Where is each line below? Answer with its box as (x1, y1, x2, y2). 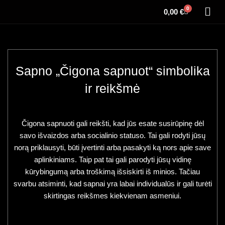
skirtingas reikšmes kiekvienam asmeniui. (44, 191, 181, 200)
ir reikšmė (85, 81, 140, 96)
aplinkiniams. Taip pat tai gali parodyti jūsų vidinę (34, 155, 191, 164)
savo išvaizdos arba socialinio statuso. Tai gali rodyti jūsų (20, 131, 205, 140)
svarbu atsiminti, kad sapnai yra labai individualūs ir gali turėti (13, 179, 212, 188)
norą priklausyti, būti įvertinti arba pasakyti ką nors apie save (14, 143, 211, 152)
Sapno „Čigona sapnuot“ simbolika (15, 64, 210, 78)
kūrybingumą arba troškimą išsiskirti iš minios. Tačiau (25, 167, 200, 176)
